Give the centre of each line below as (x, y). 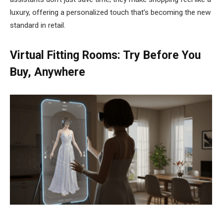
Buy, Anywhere (48, 72)
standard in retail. (38, 25)
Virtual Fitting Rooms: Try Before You (105, 55)
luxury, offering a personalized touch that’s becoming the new (111, 12)
